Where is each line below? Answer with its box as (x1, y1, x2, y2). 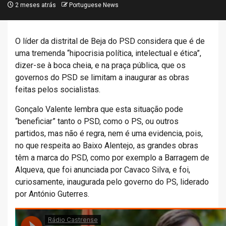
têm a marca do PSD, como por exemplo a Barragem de (15, 153, 209, 162)
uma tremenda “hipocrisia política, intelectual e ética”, (15, 48, 201, 58)
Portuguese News (69, 2, 119, 9)
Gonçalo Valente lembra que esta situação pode (15, 104, 183, 114)
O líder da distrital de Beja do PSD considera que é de (15, 36, 205, 46)
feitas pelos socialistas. (15, 85, 100, 94)
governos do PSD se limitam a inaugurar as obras (15, 73, 189, 82)
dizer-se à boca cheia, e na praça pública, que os (15, 61, 186, 70)
